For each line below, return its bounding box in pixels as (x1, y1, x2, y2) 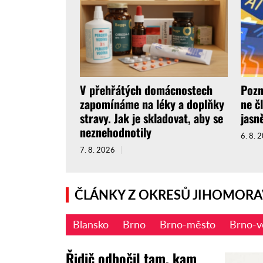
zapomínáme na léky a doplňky (80, 95, 224, 113)
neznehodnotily (80, 123, 151, 141)
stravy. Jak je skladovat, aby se (80, 109, 223, 127)
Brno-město (160, 218, 215, 231)
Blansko (73, 218, 109, 231)
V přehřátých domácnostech (80, 81, 213, 99)
